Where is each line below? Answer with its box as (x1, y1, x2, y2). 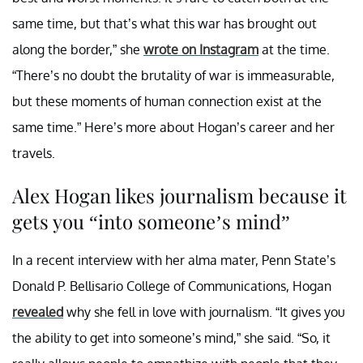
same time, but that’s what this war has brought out (12, 15, 317, 32)
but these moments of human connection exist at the (12, 92, 322, 109)
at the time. (258, 41, 330, 58)
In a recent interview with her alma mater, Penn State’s (12, 251, 335, 268)
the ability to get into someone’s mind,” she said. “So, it (12, 329, 331, 346)
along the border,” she (12, 41, 143, 58)
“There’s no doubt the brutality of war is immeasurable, (12, 66, 335, 83)
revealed (12, 303, 63, 320)
